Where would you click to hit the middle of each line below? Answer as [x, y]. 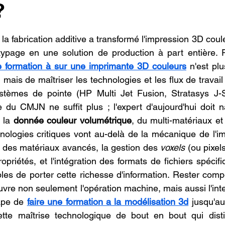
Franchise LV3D [105, 11]
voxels [173, 147]
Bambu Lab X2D [69, 51]
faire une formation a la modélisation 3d [108, 202]
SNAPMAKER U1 [151, 51]
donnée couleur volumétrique [72, 120]
